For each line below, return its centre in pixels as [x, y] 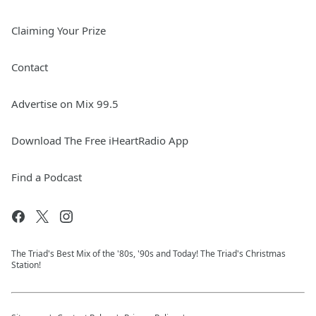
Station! [26, 265]
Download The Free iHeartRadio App [100, 141]
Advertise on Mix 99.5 [65, 104]
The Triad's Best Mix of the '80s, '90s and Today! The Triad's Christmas [148, 254]
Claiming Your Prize [59, 31]
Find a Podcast [47, 177]
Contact [30, 67]
